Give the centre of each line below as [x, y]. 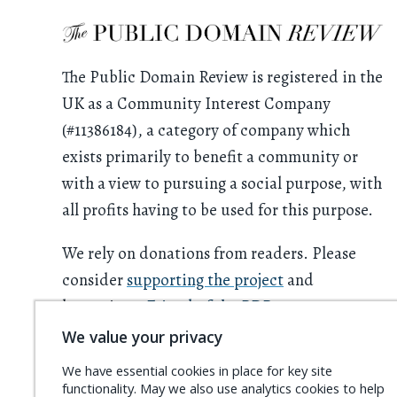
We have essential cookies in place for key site [197, 370]
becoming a [104, 306]
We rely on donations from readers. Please [209, 253]
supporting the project [205, 279]
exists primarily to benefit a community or [210, 157]
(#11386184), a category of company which [206, 130]
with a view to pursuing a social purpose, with [222, 183]
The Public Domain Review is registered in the [222, 77]
